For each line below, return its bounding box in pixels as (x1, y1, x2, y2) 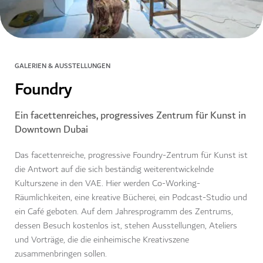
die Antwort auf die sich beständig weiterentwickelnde (15, 162, 214, 177)
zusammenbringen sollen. (15, 247, 109, 262)
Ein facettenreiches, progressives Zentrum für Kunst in (15, 107, 246, 124)
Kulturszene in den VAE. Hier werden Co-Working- (15, 176, 200, 191)
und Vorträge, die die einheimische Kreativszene (15, 232, 189, 248)
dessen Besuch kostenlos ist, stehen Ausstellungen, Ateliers (15, 218, 237, 234)
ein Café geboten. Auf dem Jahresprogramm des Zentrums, (15, 204, 233, 220)
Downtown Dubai (15, 121, 88, 139)
